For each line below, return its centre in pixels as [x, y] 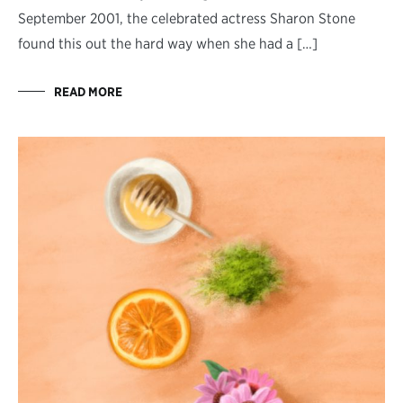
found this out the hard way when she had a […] [168, 43]
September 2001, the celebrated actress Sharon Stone [187, 18]
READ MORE [88, 91]
